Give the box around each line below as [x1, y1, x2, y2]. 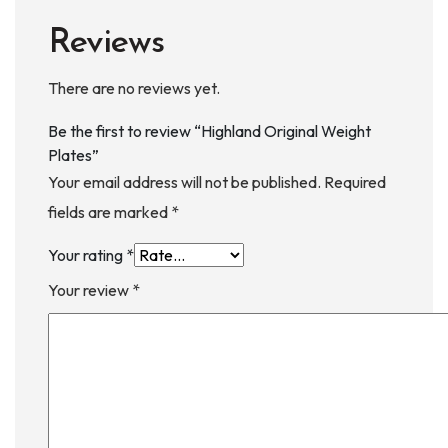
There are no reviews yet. [48, 77, 220, 98]
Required [324, 171, 386, 192]
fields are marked [48, 201, 171, 222]
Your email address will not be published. [48, 171, 321, 192]
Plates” [48, 144, 99, 165]
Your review [48, 279, 132, 300]
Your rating [48, 244, 126, 265]
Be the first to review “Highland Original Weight [48, 120, 371, 141]
